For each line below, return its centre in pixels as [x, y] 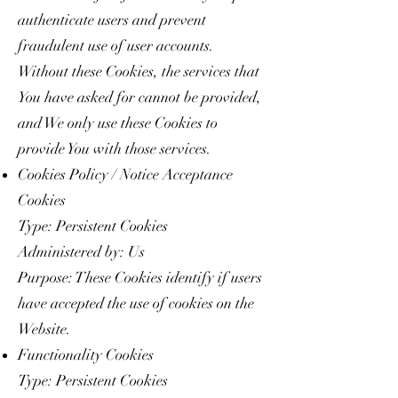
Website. [44, 329]
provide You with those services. [115, 148]
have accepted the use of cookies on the [136, 303]
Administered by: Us [81, 251]
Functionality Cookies [86, 354]
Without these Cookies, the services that [139, 71]
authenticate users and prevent [112, 20]
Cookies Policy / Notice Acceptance [125, 174]
